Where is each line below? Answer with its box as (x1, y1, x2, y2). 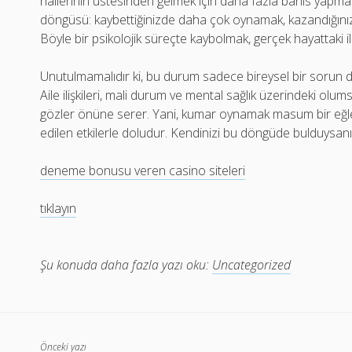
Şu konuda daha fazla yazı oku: (40, 256, 210, 273)
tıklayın (40, 200, 77, 217)
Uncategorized (212, 256, 291, 273)
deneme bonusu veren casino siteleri (40, 162, 246, 179)
